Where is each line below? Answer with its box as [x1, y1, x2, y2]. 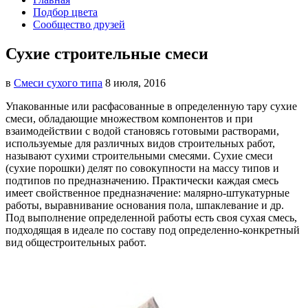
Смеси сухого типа [14, 76, 102, 89]
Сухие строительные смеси [5, 44, 208, 63]
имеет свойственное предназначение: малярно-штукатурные [5, 186, 289, 199]
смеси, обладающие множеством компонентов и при [5, 112, 253, 124]
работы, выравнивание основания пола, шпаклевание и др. [5, 199, 284, 211]
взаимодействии [5, 124, 82, 137]
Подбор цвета [33, 5, 98, 18]
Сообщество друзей [33, 18, 125, 30]
